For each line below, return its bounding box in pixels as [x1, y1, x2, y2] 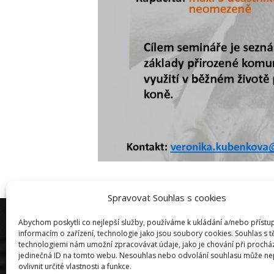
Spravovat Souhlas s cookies [107, 191, 226, 204]
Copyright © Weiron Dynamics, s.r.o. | [24, 211, 177, 223]
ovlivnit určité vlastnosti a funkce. [18, 261, 131, 272]
